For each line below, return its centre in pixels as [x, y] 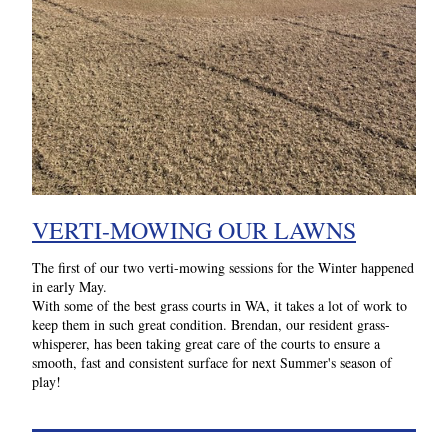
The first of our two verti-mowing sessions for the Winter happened [223, 267]
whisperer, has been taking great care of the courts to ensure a [206, 343]
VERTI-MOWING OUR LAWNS [194, 230]
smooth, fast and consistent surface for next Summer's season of [212, 362]
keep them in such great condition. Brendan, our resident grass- [211, 324]
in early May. [71, 286]
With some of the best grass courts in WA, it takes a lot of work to [219, 305]
